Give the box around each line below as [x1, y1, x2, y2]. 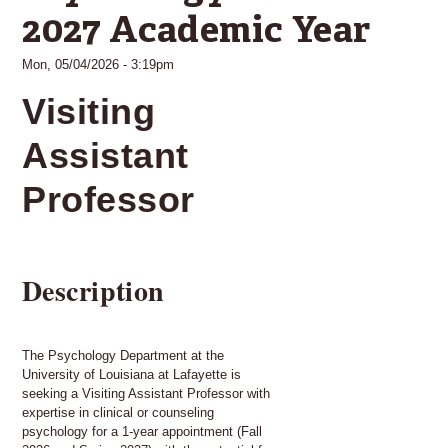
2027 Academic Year [22, 14, 371, 51]
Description [22, 269, 165, 311]
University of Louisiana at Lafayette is [22, 366, 241, 382]
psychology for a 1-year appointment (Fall [22, 423, 262, 439]
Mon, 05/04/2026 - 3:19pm [22, 56, 174, 72]
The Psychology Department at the [22, 347, 224, 363]
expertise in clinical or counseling [22, 404, 214, 420]
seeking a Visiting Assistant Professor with [22, 385, 270, 401]
